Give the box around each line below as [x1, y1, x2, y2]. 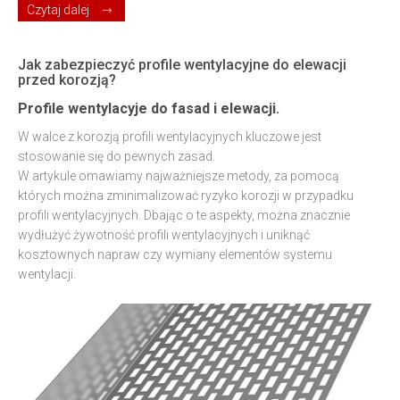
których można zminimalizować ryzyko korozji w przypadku [18, 188, 354, 203]
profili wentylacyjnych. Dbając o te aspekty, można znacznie [18, 208, 350, 222]
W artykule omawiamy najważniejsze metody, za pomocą [18, 169, 339, 183]
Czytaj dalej [27, 3, 89, 17]
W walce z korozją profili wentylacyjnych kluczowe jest [18, 129, 321, 144]
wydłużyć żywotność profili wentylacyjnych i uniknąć [18, 228, 310, 242]
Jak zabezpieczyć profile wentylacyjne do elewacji [18, 56, 346, 73]
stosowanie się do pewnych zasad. [18, 149, 215, 163]
